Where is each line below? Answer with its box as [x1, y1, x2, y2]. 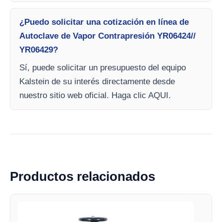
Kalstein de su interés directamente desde [19, 77, 175, 86]
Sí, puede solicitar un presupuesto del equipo [19, 63, 186, 72]
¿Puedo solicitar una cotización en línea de [19, 17, 189, 27]
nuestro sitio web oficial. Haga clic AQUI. [19, 91, 171, 100]
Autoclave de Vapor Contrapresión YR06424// [19, 31, 196, 41]
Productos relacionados [10, 169, 155, 184]
